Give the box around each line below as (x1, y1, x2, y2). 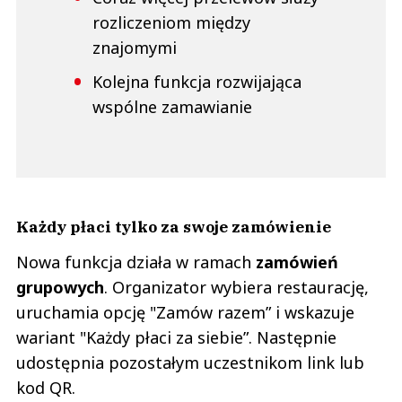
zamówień (251, 251, 338, 274)
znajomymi (92, 37, 177, 59)
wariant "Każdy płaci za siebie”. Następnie (16, 327, 336, 349)
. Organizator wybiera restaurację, (104, 276, 369, 299)
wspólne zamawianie (92, 96, 252, 118)
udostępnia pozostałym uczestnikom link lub (16, 352, 364, 374)
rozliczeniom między (92, 12, 250, 34)
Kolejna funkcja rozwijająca (92, 71, 301, 93)
